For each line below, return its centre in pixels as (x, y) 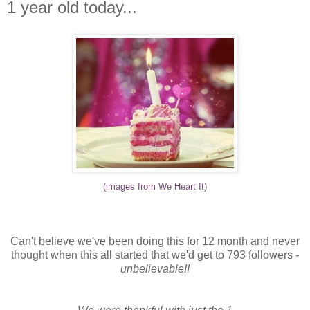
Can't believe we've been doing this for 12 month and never (155, 241)
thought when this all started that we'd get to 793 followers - (155, 255)
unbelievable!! (155, 268)
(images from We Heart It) (155, 186)
